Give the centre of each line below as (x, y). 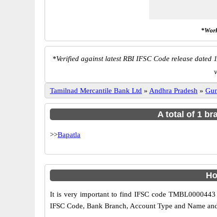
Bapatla (69, 135)
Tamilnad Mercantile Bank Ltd (96, 91)
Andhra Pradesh (173, 91)
